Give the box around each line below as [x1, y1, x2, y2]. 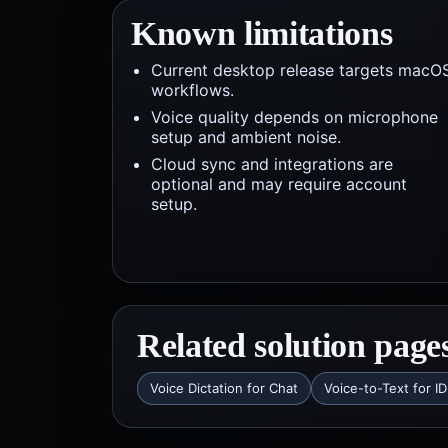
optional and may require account [151, 174, 407, 194]
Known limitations [131, 15, 393, 52]
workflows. [151, 80, 234, 100]
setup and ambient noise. [151, 127, 341, 147]
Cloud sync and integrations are [151, 154, 393, 174]
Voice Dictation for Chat [150, 380, 298, 396]
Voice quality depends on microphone [151, 107, 438, 127]
